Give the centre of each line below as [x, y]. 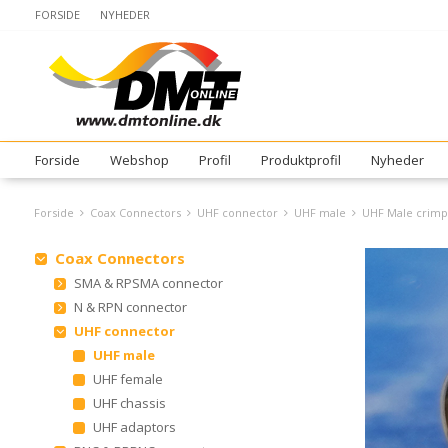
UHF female [127, 379]
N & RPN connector [130, 307]
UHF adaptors [134, 427]
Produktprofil [300, 160]
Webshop [139, 160]
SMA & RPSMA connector [148, 283]
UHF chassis [129, 403]
